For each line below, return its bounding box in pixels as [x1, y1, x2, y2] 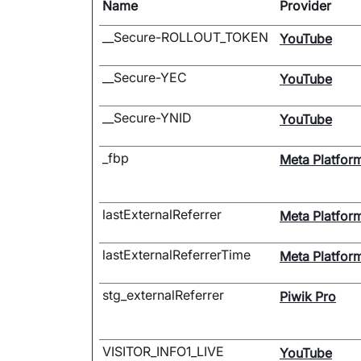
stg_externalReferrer [102, 287, 224, 303]
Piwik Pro [280, 288, 336, 305]
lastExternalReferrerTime [102, 247, 251, 263]
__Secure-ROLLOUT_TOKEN [102, 29, 268, 45]
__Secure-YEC [102, 69, 187, 85]
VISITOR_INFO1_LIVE [102, 343, 224, 359]
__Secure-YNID [102, 110, 192, 126]
